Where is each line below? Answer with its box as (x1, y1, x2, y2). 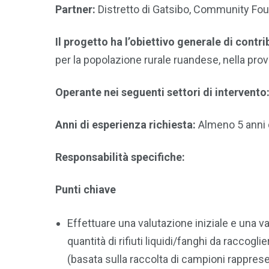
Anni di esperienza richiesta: (55, 118, 196, 131)
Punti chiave (55, 183, 116, 196)
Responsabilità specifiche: (55, 150, 185, 163)
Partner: (55, 2, 98, 16)
